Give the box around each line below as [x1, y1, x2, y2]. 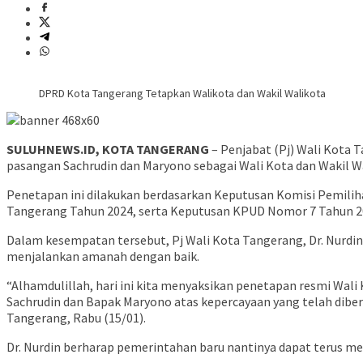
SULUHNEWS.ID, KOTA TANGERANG [6, 141, 209, 158]
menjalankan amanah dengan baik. [6, 248, 199, 265]
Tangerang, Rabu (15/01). [6, 310, 146, 327]
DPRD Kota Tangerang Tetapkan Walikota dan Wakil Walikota [39, 86, 326, 101]
